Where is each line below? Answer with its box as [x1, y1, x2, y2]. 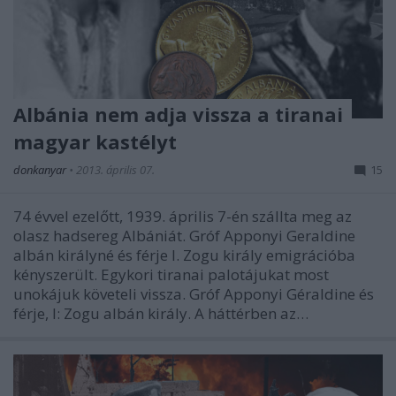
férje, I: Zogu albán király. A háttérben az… [13, 303, 308, 324]
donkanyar [13, 162, 69, 179]
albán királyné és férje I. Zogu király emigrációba [13, 245, 355, 266]
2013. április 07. [76, 162, 155, 179]
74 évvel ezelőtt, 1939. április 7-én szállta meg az [13, 206, 352, 227]
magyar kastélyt [13, 128, 177, 156]
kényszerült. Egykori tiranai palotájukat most [13, 264, 329, 286]
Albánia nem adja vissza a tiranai [13, 101, 343, 128]
